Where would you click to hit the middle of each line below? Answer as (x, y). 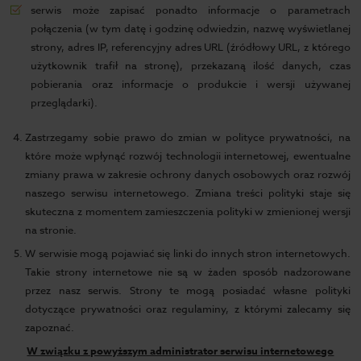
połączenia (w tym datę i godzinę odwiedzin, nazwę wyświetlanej (191, 28)
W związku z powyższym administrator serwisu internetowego (180, 351)
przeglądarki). (64, 102)
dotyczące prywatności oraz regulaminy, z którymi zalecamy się (188, 309)
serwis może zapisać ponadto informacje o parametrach (191, 10)
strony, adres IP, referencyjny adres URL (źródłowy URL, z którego (191, 47)
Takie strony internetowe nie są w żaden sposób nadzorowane (188, 272)
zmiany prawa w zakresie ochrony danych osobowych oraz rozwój (188, 174)
